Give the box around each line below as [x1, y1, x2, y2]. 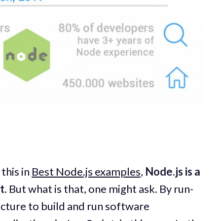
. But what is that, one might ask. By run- [4, 182, 193, 196]
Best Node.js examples [32, 165, 141, 179]
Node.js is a [145, 165, 200, 179]
